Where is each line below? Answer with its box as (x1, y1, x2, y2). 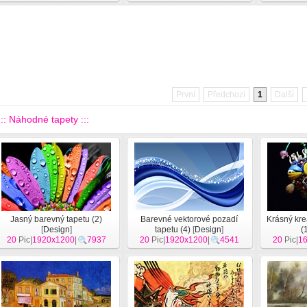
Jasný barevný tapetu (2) (10, 214, 102, 224)
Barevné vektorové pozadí (140, 214, 238, 224)
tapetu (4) (155, 225, 191, 234)
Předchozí (208, 90, 245, 99)
